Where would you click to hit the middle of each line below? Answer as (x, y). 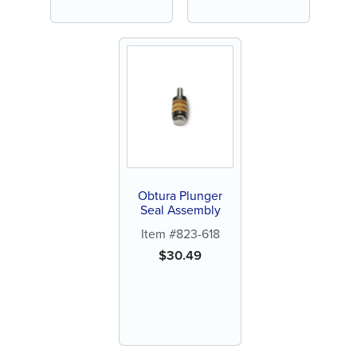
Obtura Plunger (180, 195)
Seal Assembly (180, 210)
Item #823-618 (180, 233)
